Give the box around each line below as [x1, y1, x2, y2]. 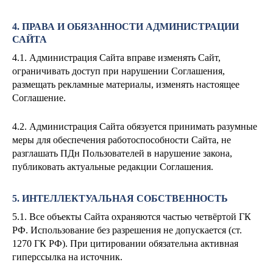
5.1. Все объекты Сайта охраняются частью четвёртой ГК [12, 211, 251, 222]
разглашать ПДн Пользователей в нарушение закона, [12, 147, 232, 158]
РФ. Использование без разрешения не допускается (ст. [12, 224, 242, 235]
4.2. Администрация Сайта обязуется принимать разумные [12, 121, 257, 132]
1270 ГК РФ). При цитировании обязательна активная [12, 238, 238, 249]
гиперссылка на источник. [12, 251, 122, 262]
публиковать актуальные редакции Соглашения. [12, 161, 213, 172]
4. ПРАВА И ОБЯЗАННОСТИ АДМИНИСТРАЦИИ [12, 21, 239, 32]
